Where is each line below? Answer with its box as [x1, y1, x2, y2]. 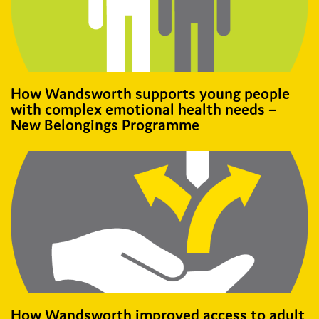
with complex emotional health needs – [11, 99, 277, 119]
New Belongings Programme [11, 115, 199, 135]
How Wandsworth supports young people [11, 83, 290, 103]
